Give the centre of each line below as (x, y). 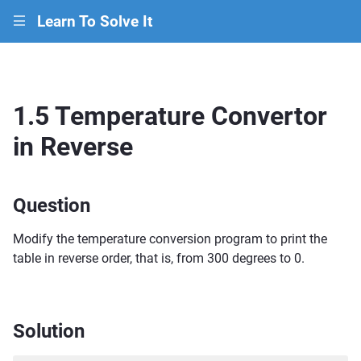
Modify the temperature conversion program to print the (170, 239)
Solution (49, 331)
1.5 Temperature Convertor (170, 116)
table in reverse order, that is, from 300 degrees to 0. (159, 258)
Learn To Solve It (94, 22)
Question (52, 205)
